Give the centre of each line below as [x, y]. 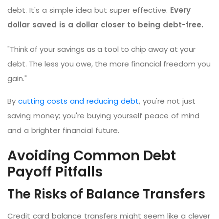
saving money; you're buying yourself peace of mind [103, 115]
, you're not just [167, 101]
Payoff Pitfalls [55, 172]
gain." [17, 78]
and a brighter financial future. [63, 130]
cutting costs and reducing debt [78, 101]
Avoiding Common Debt [92, 155]
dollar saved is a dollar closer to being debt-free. [105, 24]
